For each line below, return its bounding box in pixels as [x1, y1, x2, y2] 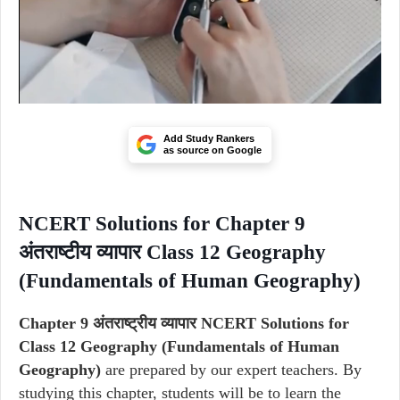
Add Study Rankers [163, 133, 254, 144]
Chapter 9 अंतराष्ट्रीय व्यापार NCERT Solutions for [19, 314, 349, 332]
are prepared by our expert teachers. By [101, 361, 362, 379]
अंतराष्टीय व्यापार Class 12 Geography [19, 241, 326, 263]
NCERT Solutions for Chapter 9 [19, 212, 305, 235]
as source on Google [163, 145, 262, 155]
